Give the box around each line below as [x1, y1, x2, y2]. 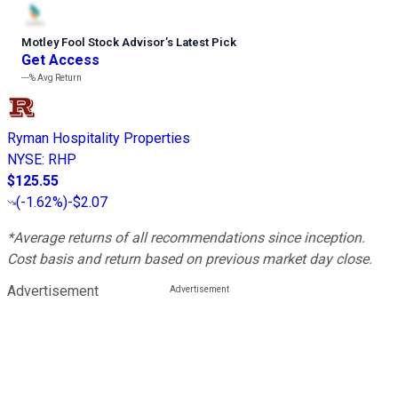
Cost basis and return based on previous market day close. [7, 250, 372, 267]
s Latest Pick [167, 35, 236, 49]
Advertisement [7, 282, 99, 299]
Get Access [21, 51, 99, 68]
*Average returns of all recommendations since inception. [7, 228, 365, 246]
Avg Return [36, 72, 82, 83]
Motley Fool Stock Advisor [21, 35, 165, 49]
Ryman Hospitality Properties [7, 129, 190, 147]
